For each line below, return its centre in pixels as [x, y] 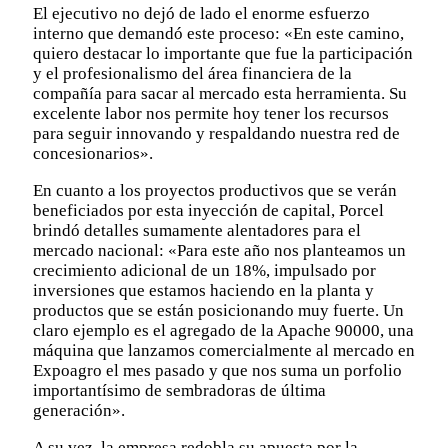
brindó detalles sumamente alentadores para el [197, 230]
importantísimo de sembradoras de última [179, 390]
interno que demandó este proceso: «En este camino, [218, 33]
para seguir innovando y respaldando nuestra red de [216, 133]
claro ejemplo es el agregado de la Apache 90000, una [223, 330]
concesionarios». [93, 153]
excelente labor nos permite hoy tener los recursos [211, 113]
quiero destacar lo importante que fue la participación [223, 53]
